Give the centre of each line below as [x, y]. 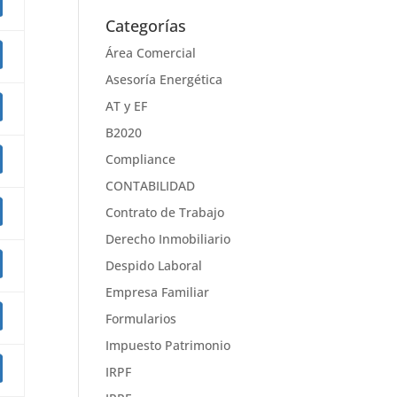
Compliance [141, 159]
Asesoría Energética [164, 79]
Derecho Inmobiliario [168, 239]
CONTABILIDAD [151, 186]
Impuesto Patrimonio [168, 345]
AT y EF [127, 106]
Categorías [146, 26]
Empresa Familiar [158, 292]
